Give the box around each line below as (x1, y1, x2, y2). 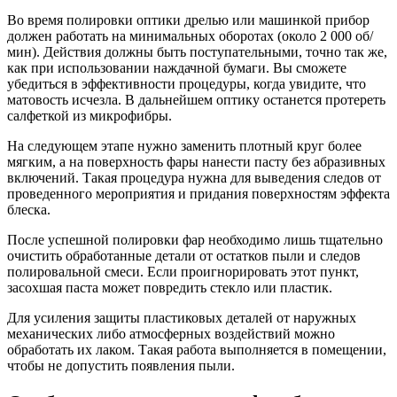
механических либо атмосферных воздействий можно (7, 325, 335, 341)
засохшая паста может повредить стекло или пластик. (7, 279, 332, 295)
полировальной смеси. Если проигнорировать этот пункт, (7, 263, 359, 279)
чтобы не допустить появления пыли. (7, 357, 235, 373)
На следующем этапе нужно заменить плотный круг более (7, 137, 362, 153)
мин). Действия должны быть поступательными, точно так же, (7, 43, 387, 59)
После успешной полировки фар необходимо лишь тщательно (7, 231, 383, 247)
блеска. (7, 201, 51, 217)
